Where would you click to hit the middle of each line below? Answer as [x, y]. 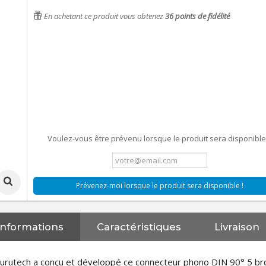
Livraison [237, 227]
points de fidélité [201, 16]
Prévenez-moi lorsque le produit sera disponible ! [159, 186]
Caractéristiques [139, 227]
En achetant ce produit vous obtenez [103, 16]
